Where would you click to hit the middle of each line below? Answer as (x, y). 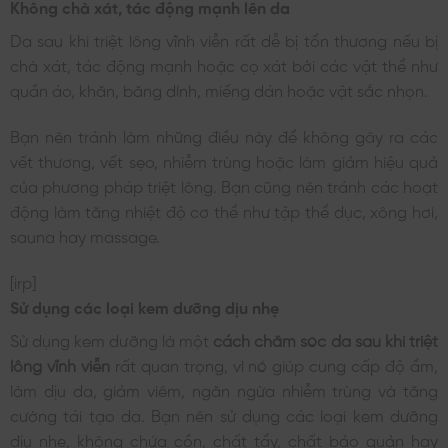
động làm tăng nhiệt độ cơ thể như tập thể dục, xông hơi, (224, 209)
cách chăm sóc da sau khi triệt (325, 338)
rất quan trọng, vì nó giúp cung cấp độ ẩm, (274, 363)
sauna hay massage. (85, 234)
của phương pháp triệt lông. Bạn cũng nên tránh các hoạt (224, 184)
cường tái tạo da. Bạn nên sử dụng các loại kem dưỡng (224, 413)
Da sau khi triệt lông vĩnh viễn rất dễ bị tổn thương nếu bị (224, 38)
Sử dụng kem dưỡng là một (111, 338)
